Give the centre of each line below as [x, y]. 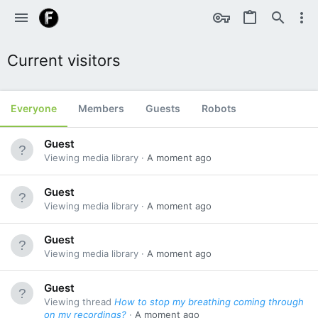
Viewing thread [79, 301]
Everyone [34, 108]
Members [101, 108]
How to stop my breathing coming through [209, 301]
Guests [163, 108]
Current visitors [64, 60]
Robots [219, 108]
